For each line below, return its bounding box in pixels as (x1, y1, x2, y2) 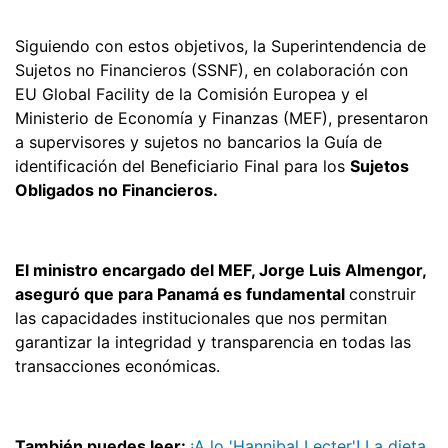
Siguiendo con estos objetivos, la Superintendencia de (15, 35, 426, 56)
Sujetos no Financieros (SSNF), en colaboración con (15, 59, 408, 80)
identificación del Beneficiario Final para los (15, 155, 350, 176)
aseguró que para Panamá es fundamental (15, 283, 349, 304)
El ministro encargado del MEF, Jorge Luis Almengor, (15, 259, 426, 280)
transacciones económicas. (15, 355, 220, 376)
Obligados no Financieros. (15, 179, 218, 200)
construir (349, 283, 416, 304)
